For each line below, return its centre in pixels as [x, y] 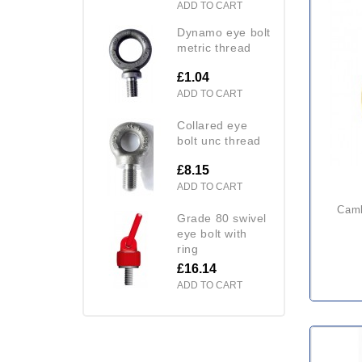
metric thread [214, 47]
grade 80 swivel [182, 218]
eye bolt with [212, 233]
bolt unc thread [219, 140]
